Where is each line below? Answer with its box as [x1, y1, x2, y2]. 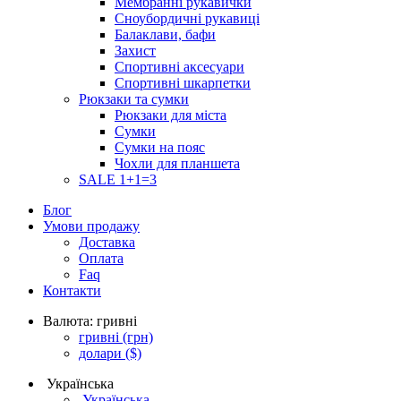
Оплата [79, 250, 124, 266]
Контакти [43, 282, 101, 298]
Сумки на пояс [115, 139, 205, 155]
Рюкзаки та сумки [79, 90, 189, 107]
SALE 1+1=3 [79, 171, 157, 187]
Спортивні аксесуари [115, 58, 244, 74]
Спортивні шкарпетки [115, 74, 251, 90]
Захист [115, 42, 156, 58]
